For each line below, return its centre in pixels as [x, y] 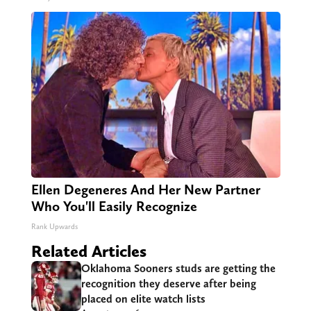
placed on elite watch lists [143, 299]
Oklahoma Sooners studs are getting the [178, 269]
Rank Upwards [54, 227]
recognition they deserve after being [168, 284]
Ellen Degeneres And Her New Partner [145, 190]
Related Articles [89, 251]
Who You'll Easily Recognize [114, 207]
